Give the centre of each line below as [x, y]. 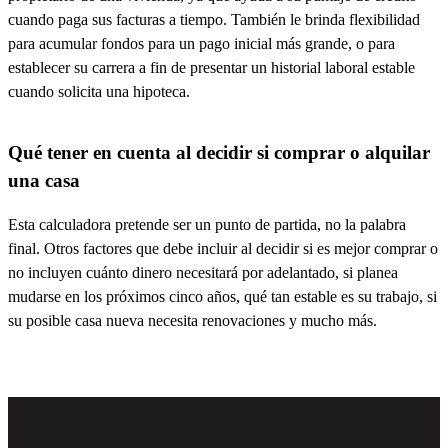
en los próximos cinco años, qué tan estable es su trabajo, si [249, 297]
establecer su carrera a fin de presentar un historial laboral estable [211, 67]
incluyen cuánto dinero [100, 273]
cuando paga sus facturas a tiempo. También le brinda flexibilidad [214, 19]
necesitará [207, 273]
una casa [46, 180]
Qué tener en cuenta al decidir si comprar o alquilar [219, 152]
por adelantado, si [297, 273]
